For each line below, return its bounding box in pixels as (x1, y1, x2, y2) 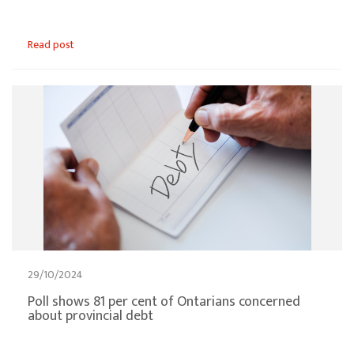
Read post (28, 36, 74, 55)
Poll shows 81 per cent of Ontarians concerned (28, 290, 300, 314)
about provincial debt (28, 304, 153, 329)
